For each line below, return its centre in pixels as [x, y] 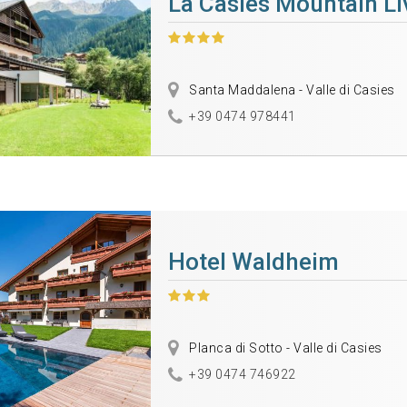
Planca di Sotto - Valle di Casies [284, 348]
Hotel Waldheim [253, 262]
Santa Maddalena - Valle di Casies [290, 90]
